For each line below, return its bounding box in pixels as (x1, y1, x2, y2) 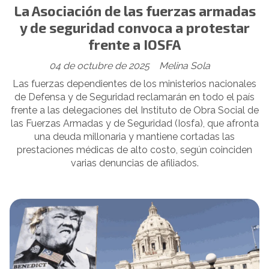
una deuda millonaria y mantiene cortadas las (34, 131, 235, 143)
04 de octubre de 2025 (49, 60, 150, 72)
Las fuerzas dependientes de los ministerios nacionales (13, 78, 256, 90)
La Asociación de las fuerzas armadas (13, 2, 256, 19)
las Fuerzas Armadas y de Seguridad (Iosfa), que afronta (10, 118, 259, 130)
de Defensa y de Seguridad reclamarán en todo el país (14, 91, 255, 103)
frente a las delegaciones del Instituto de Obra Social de (10, 104, 259, 116)
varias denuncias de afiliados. (70, 157, 199, 169)
